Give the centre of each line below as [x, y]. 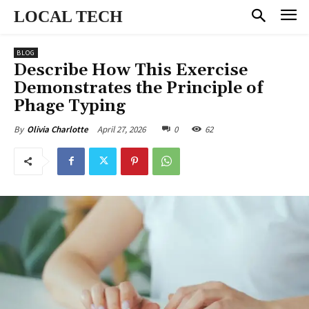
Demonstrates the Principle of [139, 88]
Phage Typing [70, 106]
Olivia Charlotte [58, 129]
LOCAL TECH [68, 17]
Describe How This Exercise [131, 70]
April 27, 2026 [121, 129]
